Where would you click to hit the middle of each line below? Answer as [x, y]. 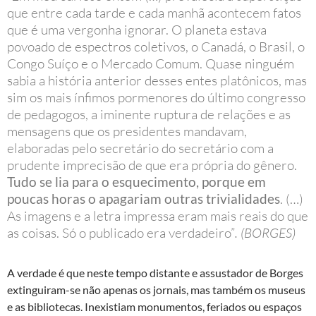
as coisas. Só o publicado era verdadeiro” [121, 232]
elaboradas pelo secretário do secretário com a [140, 148]
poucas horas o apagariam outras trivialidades [144, 198]
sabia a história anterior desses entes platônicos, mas [157, 80]
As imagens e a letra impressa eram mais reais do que [158, 215]
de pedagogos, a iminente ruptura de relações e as [149, 114]
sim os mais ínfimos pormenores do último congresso [156, 97]
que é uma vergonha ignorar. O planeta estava [137, 29]
